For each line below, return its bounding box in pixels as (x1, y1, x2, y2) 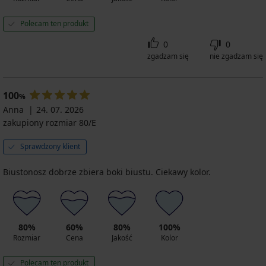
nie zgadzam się (210, 50, 263, 61)
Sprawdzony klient (20, 141, 80, 151)
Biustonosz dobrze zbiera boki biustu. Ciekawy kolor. (3, 166, 211, 178)
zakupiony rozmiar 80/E (3, 116, 96, 128)
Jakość (111, 232, 132, 243)
